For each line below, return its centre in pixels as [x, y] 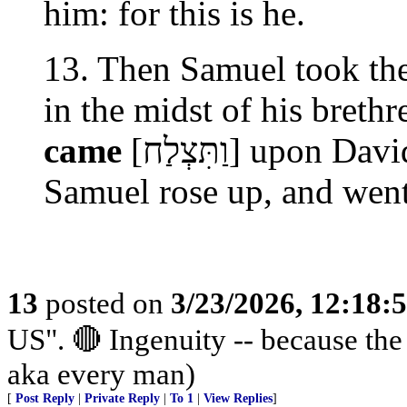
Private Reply [122, 398]
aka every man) [101, 374]
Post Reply [45, 398]
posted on [104, 303]
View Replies [238, 398]
